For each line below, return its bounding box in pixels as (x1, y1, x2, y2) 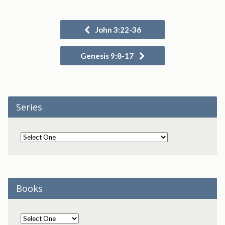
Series (16, 101, 42, 113)
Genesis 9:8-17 (80, 51, 135, 60)
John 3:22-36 (94, 25, 141, 34)
